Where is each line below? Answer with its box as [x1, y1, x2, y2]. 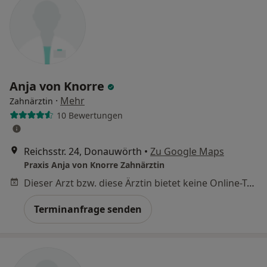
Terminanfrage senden [34, 203, 142, 216]
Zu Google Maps [150, 145, 224, 158]
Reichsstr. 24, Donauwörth [24, 145, 142, 158]
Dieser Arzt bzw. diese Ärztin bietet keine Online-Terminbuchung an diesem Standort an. [247, 176, 254, 190]
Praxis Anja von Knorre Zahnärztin [24, 159, 164, 170]
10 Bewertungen [56, 109, 123, 121]
